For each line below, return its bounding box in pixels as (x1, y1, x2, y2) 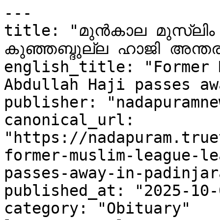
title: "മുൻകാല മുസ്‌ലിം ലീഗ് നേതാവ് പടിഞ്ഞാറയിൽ (4, 22, 192, 39)
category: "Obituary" (4, 199, 191, 217)
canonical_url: (4, 111, 135, 129)
